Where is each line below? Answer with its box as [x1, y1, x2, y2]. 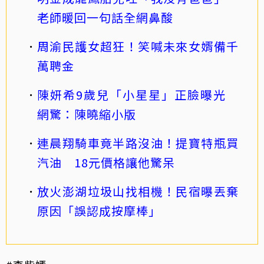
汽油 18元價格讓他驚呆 [37, 154, 175, 171]
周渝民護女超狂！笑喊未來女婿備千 [37, 38, 239, 55]
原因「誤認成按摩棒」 [37, 202, 161, 220]
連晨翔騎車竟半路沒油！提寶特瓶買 [37, 134, 239, 152]
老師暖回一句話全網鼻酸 [37, 9, 173, 27]
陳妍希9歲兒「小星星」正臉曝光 [37, 86, 239, 104]
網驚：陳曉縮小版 [37, 105, 136, 123]
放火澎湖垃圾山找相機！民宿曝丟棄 [37, 183, 239, 200]
